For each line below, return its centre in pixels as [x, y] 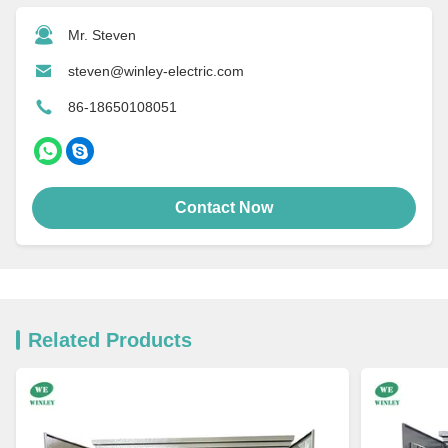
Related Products [110, 339]
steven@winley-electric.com [156, 70]
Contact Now [224, 207]
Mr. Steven [102, 34]
